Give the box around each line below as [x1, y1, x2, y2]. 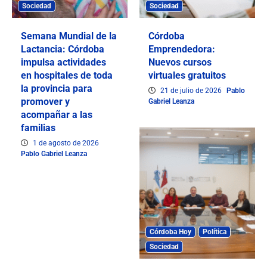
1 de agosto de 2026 [33, 139, 99, 148]
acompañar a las [21, 109, 92, 121]
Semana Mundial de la [21, 30, 117, 42]
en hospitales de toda [21, 70, 113, 82]
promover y [21, 96, 70, 108]
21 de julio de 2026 [160, 86, 223, 95]
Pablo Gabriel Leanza [21, 150, 87, 159]
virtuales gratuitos [148, 70, 226, 82]
